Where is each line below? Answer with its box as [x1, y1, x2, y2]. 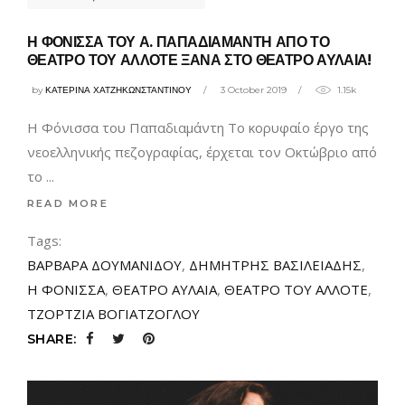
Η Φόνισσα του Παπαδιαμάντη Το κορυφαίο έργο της [27, 118, 369, 137]
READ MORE [27, 196, 108, 210]
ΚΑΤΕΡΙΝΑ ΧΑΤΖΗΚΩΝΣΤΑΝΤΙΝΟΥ [45, 84, 192, 97]
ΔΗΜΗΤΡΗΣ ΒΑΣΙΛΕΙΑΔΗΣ [189, 256, 362, 275]
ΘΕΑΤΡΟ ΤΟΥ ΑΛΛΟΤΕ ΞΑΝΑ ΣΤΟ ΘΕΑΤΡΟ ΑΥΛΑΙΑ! [27, 51, 372, 69]
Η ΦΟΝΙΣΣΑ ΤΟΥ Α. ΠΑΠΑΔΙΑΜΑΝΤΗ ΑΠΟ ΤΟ [27, 33, 329, 51]
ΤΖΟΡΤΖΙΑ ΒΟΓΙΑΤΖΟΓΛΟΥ [27, 305, 200, 324]
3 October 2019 [221, 84, 287, 97]
